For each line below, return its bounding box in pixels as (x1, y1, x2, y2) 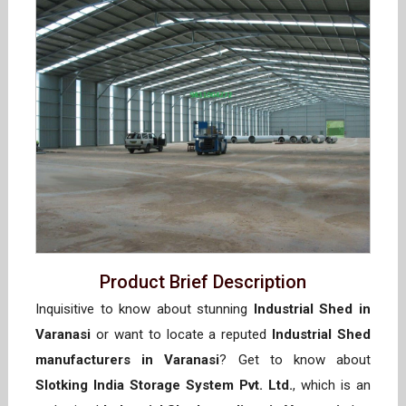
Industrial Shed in (253, 301, 372, 318)
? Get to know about (219, 352, 372, 369)
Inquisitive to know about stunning (35, 301, 254, 318)
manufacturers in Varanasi (35, 352, 220, 369)
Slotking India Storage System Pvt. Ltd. (35, 377, 293, 394)
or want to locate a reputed (91, 326, 273, 343)
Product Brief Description (100, 271, 306, 294)
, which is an (293, 377, 371, 394)
